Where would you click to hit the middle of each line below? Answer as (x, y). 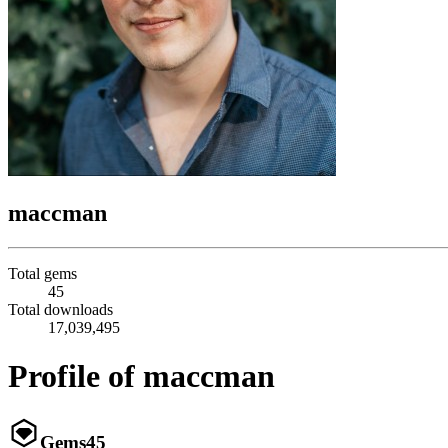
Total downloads (60, 309)
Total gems (42, 273)
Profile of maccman (141, 376)
